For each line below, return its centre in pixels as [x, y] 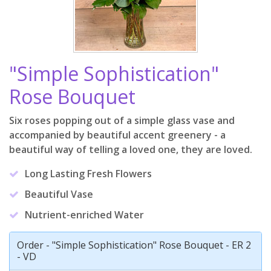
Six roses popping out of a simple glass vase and [122, 120]
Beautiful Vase [58, 194]
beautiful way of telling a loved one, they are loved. [131, 149]
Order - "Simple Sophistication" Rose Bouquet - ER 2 [134, 245]
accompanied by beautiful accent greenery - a [117, 135]
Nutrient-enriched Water [83, 215]
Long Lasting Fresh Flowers [87, 174]
